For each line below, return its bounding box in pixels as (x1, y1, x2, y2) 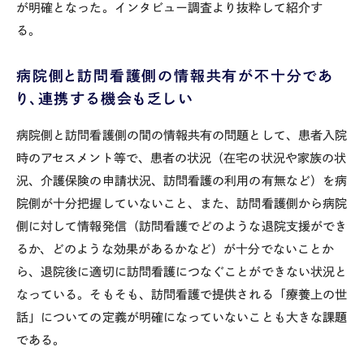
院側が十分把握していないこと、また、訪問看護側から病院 (16, 197, 348, 210)
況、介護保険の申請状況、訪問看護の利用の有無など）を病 (16, 175, 348, 188)
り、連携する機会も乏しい (16, 90, 194, 106)
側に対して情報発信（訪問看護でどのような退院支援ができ (16, 220, 348, 233)
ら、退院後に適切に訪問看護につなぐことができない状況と (16, 266, 348, 279)
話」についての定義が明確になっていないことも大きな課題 (16, 311, 348, 324)
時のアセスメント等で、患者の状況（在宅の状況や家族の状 (16, 152, 347, 165)
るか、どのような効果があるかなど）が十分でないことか (16, 243, 334, 256)
